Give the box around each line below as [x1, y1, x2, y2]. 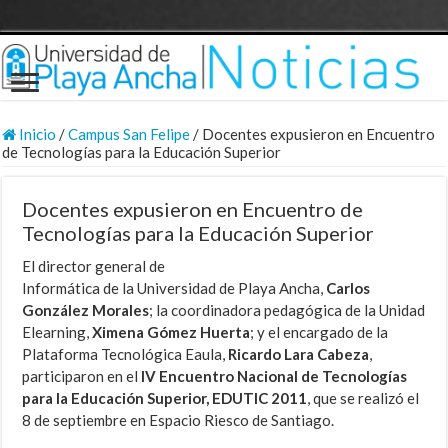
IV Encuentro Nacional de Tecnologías [141, 367, 408, 386]
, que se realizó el [307, 389, 420, 408]
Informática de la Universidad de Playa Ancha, [22, 279, 327, 298]
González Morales [22, 301, 150, 320]
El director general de [22, 257, 166, 276]
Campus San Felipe [68, 125, 191, 144]
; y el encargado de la [250, 323, 389, 342]
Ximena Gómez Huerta [92, 323, 251, 342]
